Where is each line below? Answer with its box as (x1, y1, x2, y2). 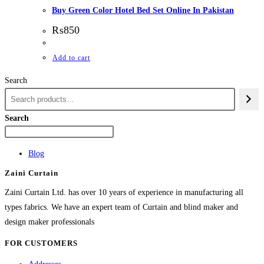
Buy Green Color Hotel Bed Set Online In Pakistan (52, 6, 234, 15)
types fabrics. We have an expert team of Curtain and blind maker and (5, 202, 238, 212)
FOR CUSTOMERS (5, 239, 78, 248)
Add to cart (52, 53, 90, 62)
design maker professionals (5, 217, 94, 226)
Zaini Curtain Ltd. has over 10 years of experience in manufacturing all (5, 187, 243, 197)
